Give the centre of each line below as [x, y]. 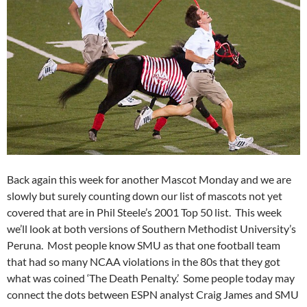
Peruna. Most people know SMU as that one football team [144, 245]
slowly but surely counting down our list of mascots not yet [145, 195]
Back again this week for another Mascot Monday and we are [149, 179]
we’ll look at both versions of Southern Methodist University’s [151, 228]
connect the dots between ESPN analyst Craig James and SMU [153, 294]
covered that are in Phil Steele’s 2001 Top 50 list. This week [144, 212]
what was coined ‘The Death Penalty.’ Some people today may [151, 278]
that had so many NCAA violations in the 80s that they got [144, 261]
